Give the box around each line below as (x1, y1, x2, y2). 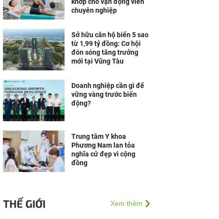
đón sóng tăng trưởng (71, 48, 138, 56)
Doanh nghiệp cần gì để (71, 82, 144, 89)
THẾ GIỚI (3, 197, 45, 210)
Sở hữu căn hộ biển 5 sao (71, 31, 149, 39)
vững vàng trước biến (71, 90, 137, 98)
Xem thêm (110, 199, 142, 207)
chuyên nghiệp (71, 6, 117, 14)
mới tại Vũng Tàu (71, 57, 124, 65)
